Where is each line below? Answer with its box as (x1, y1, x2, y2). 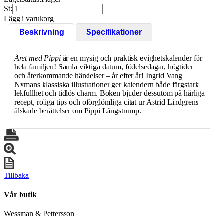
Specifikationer (86, 27, 142, 36)
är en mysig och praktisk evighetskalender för (61, 53, 202, 62)
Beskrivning (19, 27, 64, 36)
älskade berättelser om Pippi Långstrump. (14, 106, 141, 115)
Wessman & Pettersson (4, 209, 74, 218)
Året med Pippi (14, 53, 61, 62)
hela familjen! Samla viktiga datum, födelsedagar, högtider (14, 62, 193, 71)
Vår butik (4, 190, 37, 199)
